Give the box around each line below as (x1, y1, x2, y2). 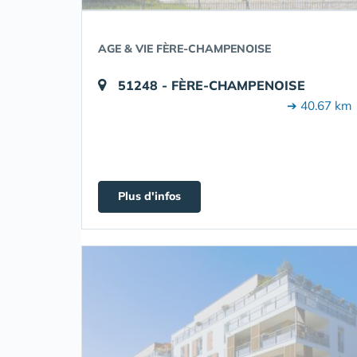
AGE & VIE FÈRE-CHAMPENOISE (98, 41, 271, 56)
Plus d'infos (118, 189, 181, 203)
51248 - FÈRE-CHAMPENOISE (118, 77, 305, 93)
